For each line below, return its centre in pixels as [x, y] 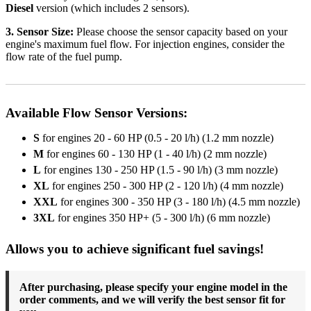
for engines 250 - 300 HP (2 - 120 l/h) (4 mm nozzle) [166, 186]
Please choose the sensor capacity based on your [180, 32]
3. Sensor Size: [40, 32]
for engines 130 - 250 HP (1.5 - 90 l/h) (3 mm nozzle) [159, 170]
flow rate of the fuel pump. [64, 57]
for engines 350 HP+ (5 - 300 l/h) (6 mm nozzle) [162, 218]
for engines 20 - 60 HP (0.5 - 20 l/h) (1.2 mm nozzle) [157, 138]
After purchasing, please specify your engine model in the [153, 287]
